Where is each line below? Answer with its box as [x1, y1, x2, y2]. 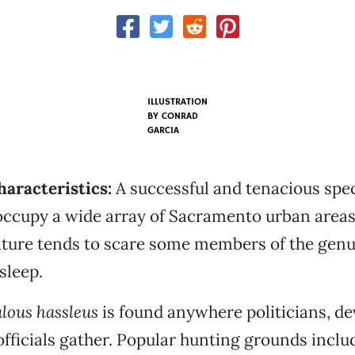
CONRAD [161, 110, 198, 122]
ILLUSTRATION [147, 96, 208, 108]
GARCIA [147, 124, 179, 136]
